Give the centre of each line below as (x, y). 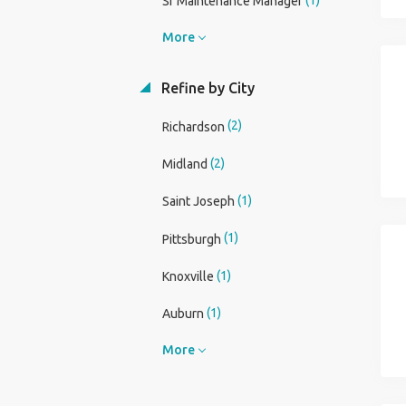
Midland (184, 164)
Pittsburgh (191, 239)
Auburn (183, 314)
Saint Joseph (198, 202)
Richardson (193, 126)
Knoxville (188, 277)
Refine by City (206, 88)
